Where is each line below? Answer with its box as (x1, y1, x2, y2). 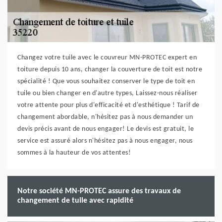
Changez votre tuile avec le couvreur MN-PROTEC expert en (17, 54, 197, 61)
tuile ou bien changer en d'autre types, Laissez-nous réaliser (17, 90, 198, 97)
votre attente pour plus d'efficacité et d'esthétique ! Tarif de (17, 102, 200, 109)
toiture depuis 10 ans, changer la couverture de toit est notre (17, 66, 202, 73)
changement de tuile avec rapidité (17, 197, 133, 205)
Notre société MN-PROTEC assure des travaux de (17, 187, 181, 195)
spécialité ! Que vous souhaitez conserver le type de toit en (17, 78, 195, 85)
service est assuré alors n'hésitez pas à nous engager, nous (17, 137, 193, 145)
